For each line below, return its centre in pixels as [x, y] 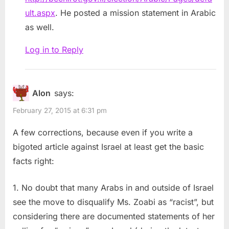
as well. [40, 27]
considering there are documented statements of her [114, 216]
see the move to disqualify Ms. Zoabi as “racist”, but [113, 202]
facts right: [33, 161]
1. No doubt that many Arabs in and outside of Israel [113, 188]
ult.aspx [40, 13]
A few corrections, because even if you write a [103, 133]
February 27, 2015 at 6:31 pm [60, 110]
